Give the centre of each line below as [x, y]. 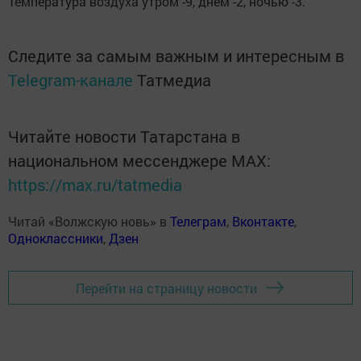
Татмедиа [174, 80]
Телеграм [198, 222]
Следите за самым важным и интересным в [176, 56]
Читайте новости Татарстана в [124, 137]
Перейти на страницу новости [166, 288]
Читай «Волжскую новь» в [89, 222]
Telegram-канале [71, 80]
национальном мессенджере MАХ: [139, 161]
